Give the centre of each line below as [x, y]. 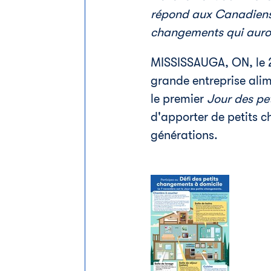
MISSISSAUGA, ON [200, 63]
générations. [184, 135]
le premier [178, 99]
